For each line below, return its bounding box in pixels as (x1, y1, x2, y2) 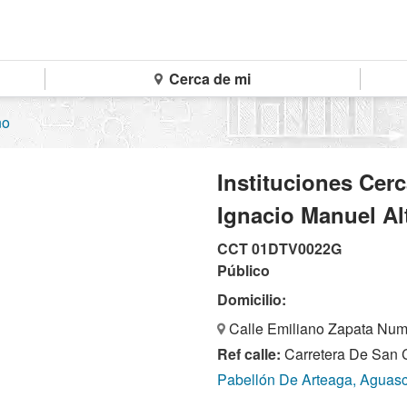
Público (217, 260, 270, 282)
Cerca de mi (164, 68, 251, 89)
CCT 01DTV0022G (217, 238, 342, 260)
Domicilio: (217, 289, 286, 311)
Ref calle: (217, 343, 281, 365)
